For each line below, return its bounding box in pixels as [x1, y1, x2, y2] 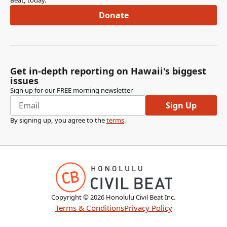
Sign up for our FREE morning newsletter [10, 86, 133, 95]
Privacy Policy [124, 203, 172, 213]
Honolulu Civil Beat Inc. [106, 193, 176, 202]
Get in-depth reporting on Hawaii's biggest [10, 65, 206, 77]
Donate [98, 9, 129, 21]
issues [10, 74, 39, 87]
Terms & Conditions [55, 203, 124, 213]
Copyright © [51, 193, 90, 202]
